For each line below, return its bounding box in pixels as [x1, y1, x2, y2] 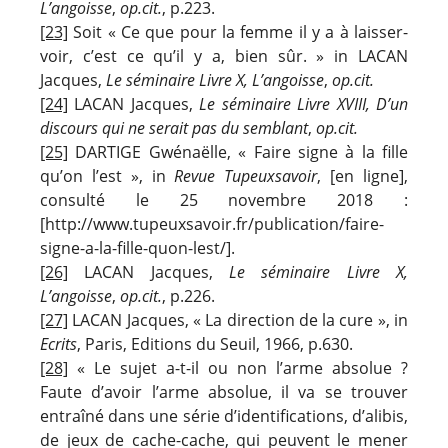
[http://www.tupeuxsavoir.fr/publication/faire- [40, 212, 384, 235]
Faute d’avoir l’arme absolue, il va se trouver [40, 380, 408, 403]
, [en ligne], [317, 164, 409, 187]
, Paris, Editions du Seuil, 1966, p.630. [77, 332, 353, 355]
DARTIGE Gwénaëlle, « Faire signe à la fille [68, 140, 408, 163]
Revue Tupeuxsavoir [174, 164, 318, 187]
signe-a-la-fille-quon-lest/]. [40, 236, 235, 259]
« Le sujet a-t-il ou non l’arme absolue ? [68, 356, 408, 379]
